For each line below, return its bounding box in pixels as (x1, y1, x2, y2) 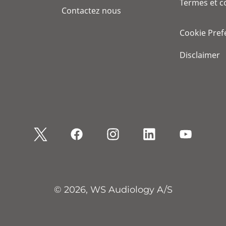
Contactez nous (62, 5, 121, 16)
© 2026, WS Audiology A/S (53, 184, 173, 195)
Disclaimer (180, 49, 220, 61)
